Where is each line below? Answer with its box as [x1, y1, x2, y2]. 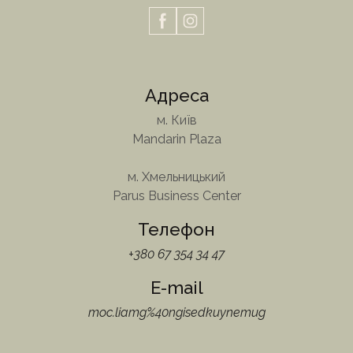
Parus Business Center [112, 188, 241, 203]
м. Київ [156, 112, 197, 128]
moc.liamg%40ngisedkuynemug [87, 304, 266, 320]
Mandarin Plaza [132, 131, 221, 147]
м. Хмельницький [128, 169, 225, 184]
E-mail [150, 277, 203, 298]
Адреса [144, 84, 209, 106]
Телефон [138, 218, 215, 240]
